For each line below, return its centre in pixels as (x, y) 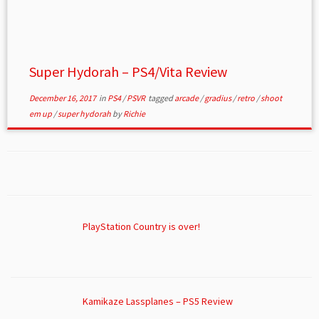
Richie (134, 114)
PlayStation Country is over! (141, 227)
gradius (218, 98)
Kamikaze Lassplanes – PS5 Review (157, 301)
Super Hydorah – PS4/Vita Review (128, 72)
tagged (160, 98)
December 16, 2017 (62, 98)
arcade (187, 98)
